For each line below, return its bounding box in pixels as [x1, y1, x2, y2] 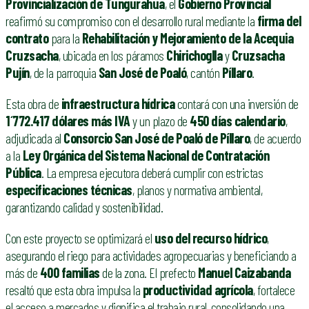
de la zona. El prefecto [99, 263, 198, 281]
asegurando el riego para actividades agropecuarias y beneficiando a [6, 246, 297, 263]
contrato [6, 30, 48, 47]
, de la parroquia [29, 64, 99, 81]
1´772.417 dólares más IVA [6, 112, 130, 130]
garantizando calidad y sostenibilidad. [6, 199, 163, 216]
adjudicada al [6, 130, 63, 147]
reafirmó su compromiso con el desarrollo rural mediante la [6, 12, 257, 30]
